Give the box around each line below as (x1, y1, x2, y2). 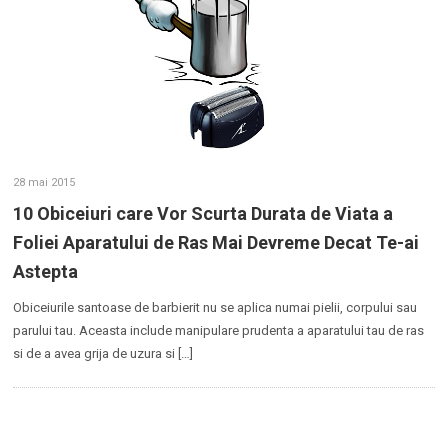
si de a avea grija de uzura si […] (13, 345, 194, 361)
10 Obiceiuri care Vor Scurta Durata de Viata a (13, 202, 394, 224)
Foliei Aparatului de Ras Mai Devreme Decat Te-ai (13, 231, 420, 253)
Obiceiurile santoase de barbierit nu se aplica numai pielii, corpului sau (13, 299, 418, 315)
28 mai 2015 (13, 175, 76, 189)
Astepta (13, 260, 79, 282)
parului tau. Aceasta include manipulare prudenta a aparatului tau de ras (13, 322, 425, 338)
